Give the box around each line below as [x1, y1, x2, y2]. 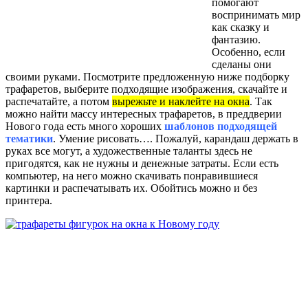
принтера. [5, 194, 52, 206]
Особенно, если [212, 45, 285, 58]
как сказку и [212, 21, 269, 33]
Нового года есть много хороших [5, 120, 164, 132]
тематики [5, 132, 53, 144]
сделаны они [212, 58, 272, 70]
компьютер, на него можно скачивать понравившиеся [5, 169, 258, 181]
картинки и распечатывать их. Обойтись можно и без [5, 181, 257, 194]
